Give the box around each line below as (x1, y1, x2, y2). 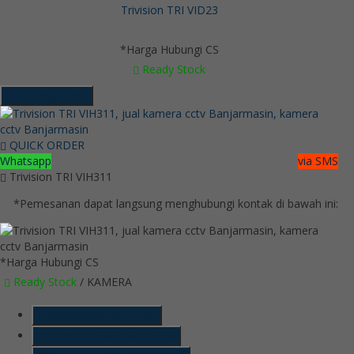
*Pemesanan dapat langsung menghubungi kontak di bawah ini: (13, 195, 338, 211)
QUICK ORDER (6, 137, 85, 153)
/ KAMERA (77, 273, 132, 289)
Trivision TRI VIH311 (6, 168, 112, 184)
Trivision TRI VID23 (120, 2, 218, 17)
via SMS (298, 153, 338, 168)
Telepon (44, 327, 92, 343)
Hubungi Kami (13, 87, 87, 103)
